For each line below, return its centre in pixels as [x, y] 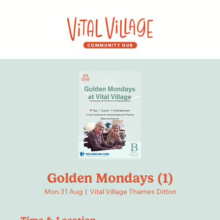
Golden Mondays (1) [110, 178]
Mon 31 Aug [63, 192]
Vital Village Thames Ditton [133, 192]
